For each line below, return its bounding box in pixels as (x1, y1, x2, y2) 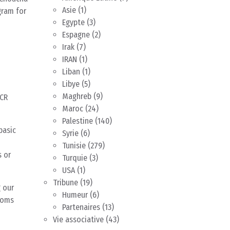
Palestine (62, 116, 93, 126)
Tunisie (62, 141, 86, 151)
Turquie (62, 153, 87, 163)
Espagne (62, 30, 90, 40)
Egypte (62, 17, 85, 28)
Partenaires (62, 202, 100, 213)
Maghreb (62, 91, 91, 102)
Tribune (53, 178, 78, 188)
